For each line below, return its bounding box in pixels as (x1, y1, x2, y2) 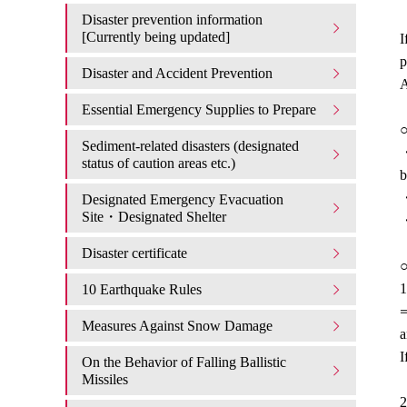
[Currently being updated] (82, 29, 230, 45)
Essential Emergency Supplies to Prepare (82, 102, 316, 117)
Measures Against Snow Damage (82, 318, 273, 333)
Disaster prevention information (82, 12, 263, 27)
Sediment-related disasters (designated (82, 138, 299, 154)
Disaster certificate (82, 245, 187, 261)
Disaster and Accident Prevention (82, 65, 273, 81)
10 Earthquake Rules (82, 282, 202, 297)
